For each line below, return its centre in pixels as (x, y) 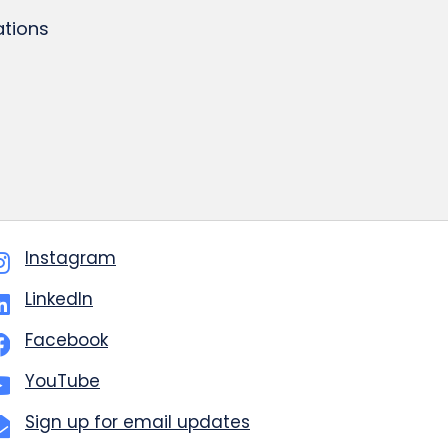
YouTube (62, 381)
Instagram (70, 258)
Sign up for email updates (137, 422)
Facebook (66, 340)
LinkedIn (59, 299)
